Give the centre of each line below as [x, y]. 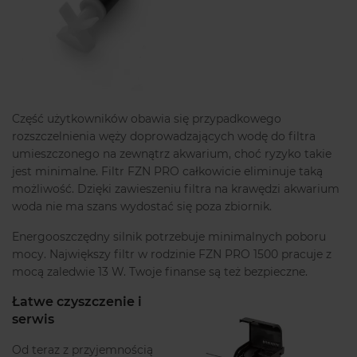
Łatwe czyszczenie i [77, 302]
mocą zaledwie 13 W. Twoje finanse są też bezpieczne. [160, 272]
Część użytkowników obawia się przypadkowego [147, 119]
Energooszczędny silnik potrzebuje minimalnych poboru [169, 237]
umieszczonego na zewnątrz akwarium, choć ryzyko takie [172, 154]
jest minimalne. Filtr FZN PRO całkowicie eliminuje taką [167, 172]
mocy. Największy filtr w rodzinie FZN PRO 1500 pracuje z [172, 255]
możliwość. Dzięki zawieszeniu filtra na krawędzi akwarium [176, 189]
